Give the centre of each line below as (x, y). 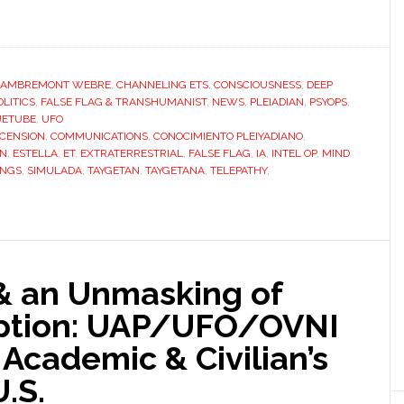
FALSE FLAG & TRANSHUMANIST (124, 102)
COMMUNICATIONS (99, 136)
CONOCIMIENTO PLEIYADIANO (228, 136)
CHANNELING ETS (162, 85)
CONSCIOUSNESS (257, 85)
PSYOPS (328, 102)
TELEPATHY (239, 170)
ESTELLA (35, 153)
